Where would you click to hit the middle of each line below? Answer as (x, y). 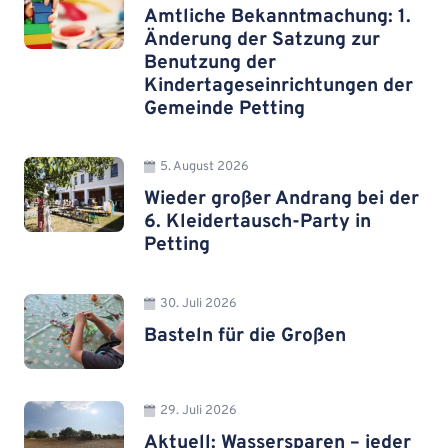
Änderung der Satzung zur (262, 39)
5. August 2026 (205, 167)
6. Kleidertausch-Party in (257, 222)
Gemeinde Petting (224, 108)
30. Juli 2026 (199, 304)
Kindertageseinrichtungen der (278, 85)
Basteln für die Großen (245, 336)
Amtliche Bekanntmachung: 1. (277, 16)
